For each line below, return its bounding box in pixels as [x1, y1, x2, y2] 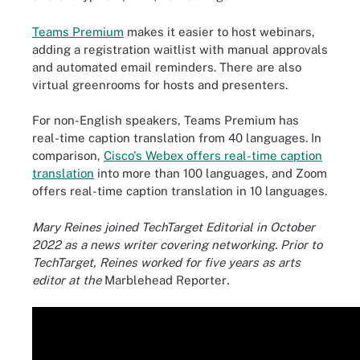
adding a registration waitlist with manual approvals [32, 42, 328, 56]
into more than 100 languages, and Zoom [94, 166, 327, 180]
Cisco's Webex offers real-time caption [104, 149, 322, 162]
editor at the [32, 272, 104, 287]
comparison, [32, 149, 104, 162]
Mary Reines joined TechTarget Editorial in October [32, 219, 315, 234]
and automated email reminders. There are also [32, 59, 301, 74]
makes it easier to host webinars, [124, 24, 315, 39]
